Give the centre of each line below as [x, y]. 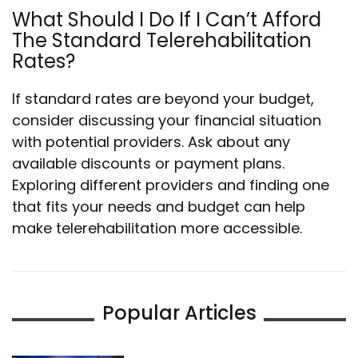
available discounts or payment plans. [148, 163]
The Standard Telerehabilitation [162, 40]
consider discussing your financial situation [167, 120]
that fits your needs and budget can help [159, 207]
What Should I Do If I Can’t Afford [167, 20]
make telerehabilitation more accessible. [157, 228]
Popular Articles [179, 313]
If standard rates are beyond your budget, [163, 99]
